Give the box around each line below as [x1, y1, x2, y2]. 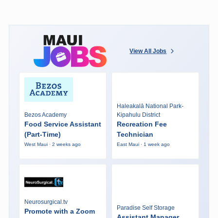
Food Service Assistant [24, 120, 101, 128]
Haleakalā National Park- [116, 103, 183, 110]
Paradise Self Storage [116, 204, 175, 211]
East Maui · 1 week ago [116, 142, 170, 147]
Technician [116, 130, 153, 139]
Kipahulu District [116, 111, 160, 119]
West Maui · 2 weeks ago [24, 142, 81, 147]
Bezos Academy [24, 111, 67, 119]
